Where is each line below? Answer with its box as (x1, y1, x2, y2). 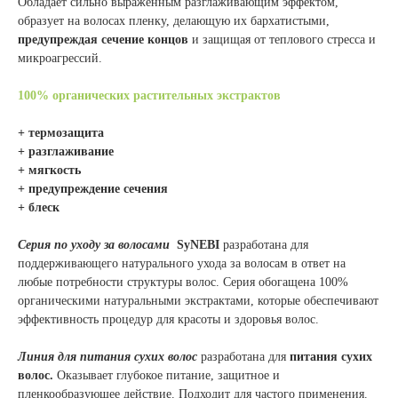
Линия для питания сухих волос (18, 350, 197, 364)
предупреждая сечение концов (18, 33, 192, 47)
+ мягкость (18, 163, 81, 178)
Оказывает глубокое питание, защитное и (57, 369, 280, 383)
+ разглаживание (18, 145, 114, 159)
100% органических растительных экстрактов (18, 89, 281, 103)
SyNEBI (177, 238, 219, 252)
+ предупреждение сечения (18, 182, 168, 196)
